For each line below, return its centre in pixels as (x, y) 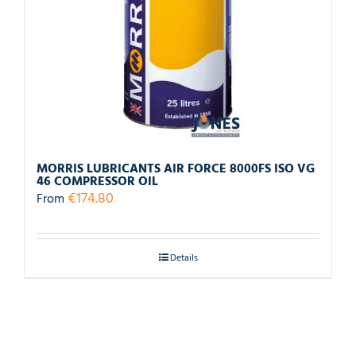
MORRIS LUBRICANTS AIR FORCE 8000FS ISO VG (176, 169)
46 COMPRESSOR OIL (97, 182)
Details (184, 258)
